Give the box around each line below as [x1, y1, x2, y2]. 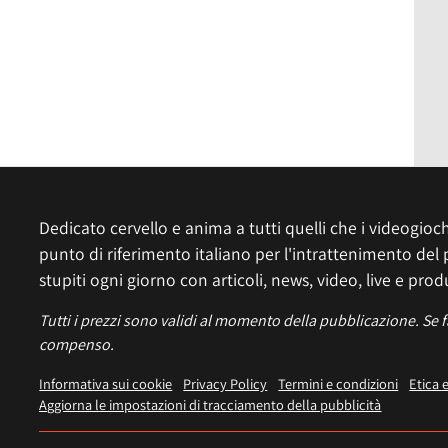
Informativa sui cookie [39, 374, 173, 394]
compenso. [39, 334, 115, 356]
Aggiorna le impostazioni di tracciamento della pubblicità [39, 395, 382, 415]
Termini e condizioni [278, 374, 399, 394]
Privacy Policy [183, 374, 268, 394]
